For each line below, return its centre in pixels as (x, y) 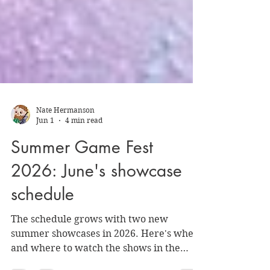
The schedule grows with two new (89, 243)
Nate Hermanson (65, 134)
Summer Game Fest (82, 171)
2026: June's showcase (96, 195)
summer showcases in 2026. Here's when (105, 258)
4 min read (84, 144)
